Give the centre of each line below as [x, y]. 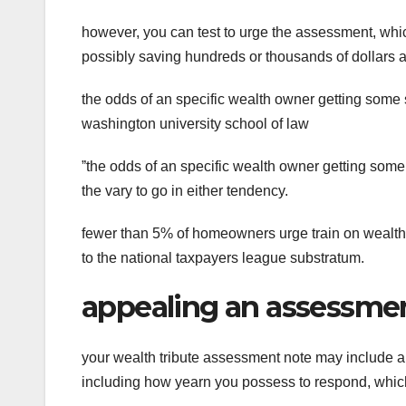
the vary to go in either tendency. [185, 190]
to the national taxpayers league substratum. [223, 257]
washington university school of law [195, 123]
